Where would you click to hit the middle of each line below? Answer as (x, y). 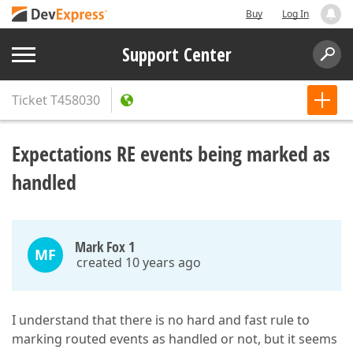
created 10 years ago (139, 262)
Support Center (176, 54)
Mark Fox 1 (105, 247)
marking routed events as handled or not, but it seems (175, 339)
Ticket (30, 100)
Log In (295, 14)
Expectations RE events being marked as (171, 154)
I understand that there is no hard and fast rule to (161, 320)
